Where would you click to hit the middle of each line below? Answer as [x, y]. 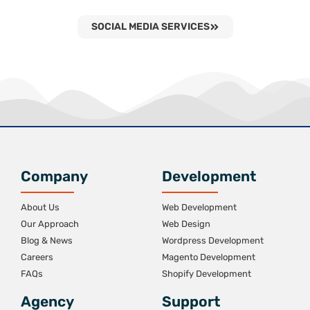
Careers [37, 257]
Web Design [186, 224]
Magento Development [209, 257]
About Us [40, 208]
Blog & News [47, 241]
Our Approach [50, 224]
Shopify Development [207, 274]
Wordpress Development [213, 241]
